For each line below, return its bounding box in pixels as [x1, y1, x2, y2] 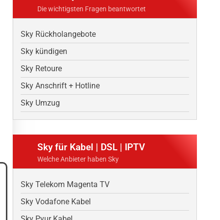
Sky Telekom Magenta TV [21, 180, 110, 190]
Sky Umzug [21, 98, 60, 108]
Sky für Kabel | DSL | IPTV [37, 141, 145, 153]
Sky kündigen [21, 47, 67, 56]
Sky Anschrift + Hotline [21, 81, 100, 91]
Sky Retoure [21, 64, 62, 74]
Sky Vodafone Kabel [21, 197, 91, 207]
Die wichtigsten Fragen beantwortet [37, 5, 146, 14]
